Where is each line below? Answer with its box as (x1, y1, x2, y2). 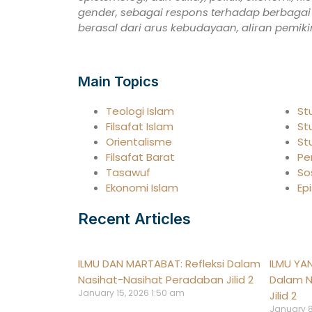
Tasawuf (106, 165, 150, 180)
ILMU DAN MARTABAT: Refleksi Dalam (78, 256, 260, 272)
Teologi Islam (106, 104, 174, 119)
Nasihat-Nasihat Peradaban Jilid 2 (78, 272, 253, 288)
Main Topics (78, 73, 159, 91)
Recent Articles (78, 210, 191, 228)
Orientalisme (106, 134, 172, 150)
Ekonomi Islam (106, 180, 178, 196)
